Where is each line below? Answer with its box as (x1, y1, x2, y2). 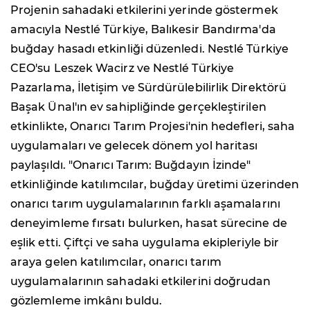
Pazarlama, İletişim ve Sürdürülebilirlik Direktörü (10, 80, 286, 94)
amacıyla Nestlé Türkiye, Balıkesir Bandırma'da (10, 22, 276, 36)
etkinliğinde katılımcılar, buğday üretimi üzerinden (10, 177, 300, 191)
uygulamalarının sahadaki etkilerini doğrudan (10, 274, 271, 288)
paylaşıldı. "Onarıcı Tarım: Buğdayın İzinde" (10, 158, 251, 172)
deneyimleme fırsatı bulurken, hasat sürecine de (10, 216, 287, 230)
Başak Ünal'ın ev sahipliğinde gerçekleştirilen (10, 100, 266, 113)
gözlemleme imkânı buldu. (10, 293, 162, 307)
